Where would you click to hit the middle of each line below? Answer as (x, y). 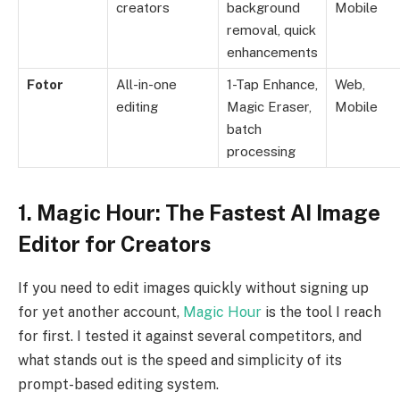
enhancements (272, 53)
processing (261, 152)
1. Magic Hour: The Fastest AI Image (199, 213)
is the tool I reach (321, 312)
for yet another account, (100, 312)
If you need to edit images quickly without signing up (193, 288)
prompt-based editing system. (118, 385)
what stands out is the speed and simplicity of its (180, 361)
